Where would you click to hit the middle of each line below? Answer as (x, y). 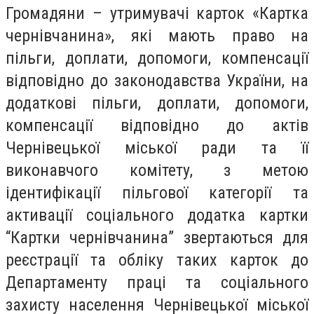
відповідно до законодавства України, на (157, 80)
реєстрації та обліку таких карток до (157, 260)
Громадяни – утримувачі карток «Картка (157, 13)
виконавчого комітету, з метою (157, 170)
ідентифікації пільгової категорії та (157, 192)
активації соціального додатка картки (157, 215)
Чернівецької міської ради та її (157, 148)
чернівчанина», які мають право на (157, 35)
